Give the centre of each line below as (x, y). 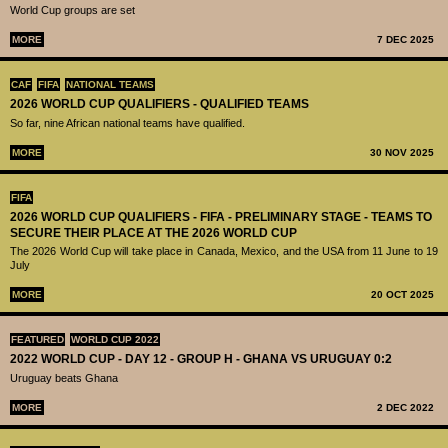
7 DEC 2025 (405, 40)
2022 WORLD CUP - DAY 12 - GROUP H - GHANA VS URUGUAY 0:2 (201, 359)
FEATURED (37, 340)
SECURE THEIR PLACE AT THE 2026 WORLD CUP (153, 232)
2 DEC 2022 (405, 407)
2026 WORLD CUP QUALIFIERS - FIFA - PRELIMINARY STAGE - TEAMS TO (221, 216)
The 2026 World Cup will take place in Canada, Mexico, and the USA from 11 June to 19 (224, 251)
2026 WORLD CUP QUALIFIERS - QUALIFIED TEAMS (159, 104)
